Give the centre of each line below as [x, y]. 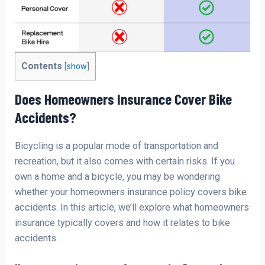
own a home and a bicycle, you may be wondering [118, 176]
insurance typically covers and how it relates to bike [123, 222]
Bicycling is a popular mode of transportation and [117, 146]
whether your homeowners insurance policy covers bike [131, 192]
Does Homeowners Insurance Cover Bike [124, 98]
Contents [42, 67]
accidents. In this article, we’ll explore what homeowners [132, 207]
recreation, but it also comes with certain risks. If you [125, 161]
